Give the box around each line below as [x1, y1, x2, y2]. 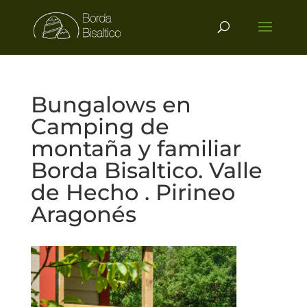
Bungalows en [30, 91, 191, 118]
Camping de [30, 113, 169, 140]
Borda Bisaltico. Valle [30, 157, 262, 184]
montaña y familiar [30, 135, 241, 162]
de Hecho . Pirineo [30, 179, 235, 206]
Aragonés [30, 201, 136, 228]
